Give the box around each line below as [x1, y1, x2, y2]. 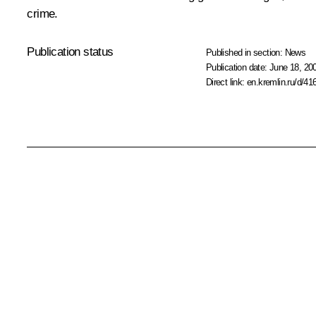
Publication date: [205, 62, 270, 73]
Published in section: [205, 47, 285, 59]
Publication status [27, 45, 114, 59]
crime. [27, 7, 58, 21]
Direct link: [205, 77, 248, 88]
